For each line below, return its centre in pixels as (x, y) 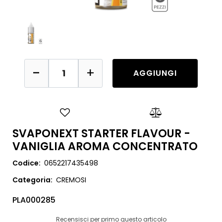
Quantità (111, 64)
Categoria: (32, 180)
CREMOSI (71, 180)
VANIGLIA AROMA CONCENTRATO (105, 146)
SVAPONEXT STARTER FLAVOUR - (101, 133)
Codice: (27, 163)
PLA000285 (34, 200)
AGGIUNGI (155, 73)
